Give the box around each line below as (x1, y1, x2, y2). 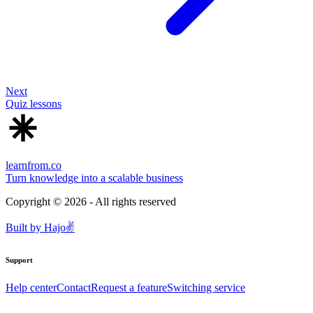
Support (6, 256, 33, 265)
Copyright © (6, 196, 64, 208)
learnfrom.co (6, 159, 61, 172)
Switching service (167, 282, 245, 294)
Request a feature (91, 282, 167, 294)
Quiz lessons (6, 98, 61, 110)
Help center (6, 282, 57, 294)
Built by (6, 221, 44, 234)
